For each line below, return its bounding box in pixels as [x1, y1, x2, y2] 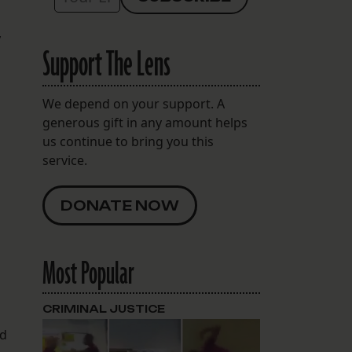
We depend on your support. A [42, 95, 225, 113]
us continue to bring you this [42, 133, 214, 151]
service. [42, 152, 87, 170]
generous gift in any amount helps [42, 114, 247, 132]
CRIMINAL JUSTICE [42, 302, 165, 316]
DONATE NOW [60, 197, 179, 214]
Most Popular [42, 253, 134, 296]
